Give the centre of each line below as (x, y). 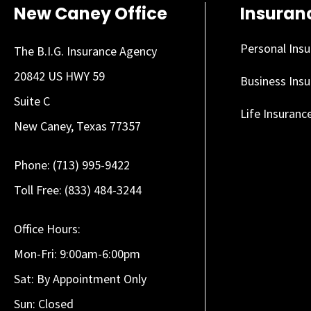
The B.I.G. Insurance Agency (85, 51)
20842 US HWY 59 (59, 76)
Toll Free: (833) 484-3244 (78, 190)
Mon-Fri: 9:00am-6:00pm (77, 253)
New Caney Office (91, 13)
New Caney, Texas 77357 (77, 126)
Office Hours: (47, 228)
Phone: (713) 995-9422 (72, 165)
